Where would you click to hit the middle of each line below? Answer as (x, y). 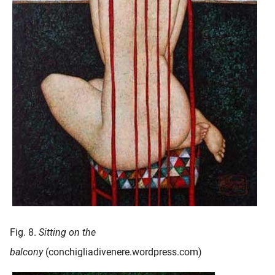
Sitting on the (67, 233)
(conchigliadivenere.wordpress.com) (124, 252)
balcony (28, 252)
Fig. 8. (24, 233)
